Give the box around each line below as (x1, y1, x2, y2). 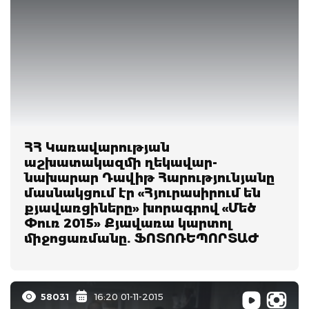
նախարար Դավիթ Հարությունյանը (24, 170, 275, 186)
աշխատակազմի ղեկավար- (24, 154, 217, 170)
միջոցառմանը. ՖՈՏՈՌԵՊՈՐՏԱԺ (24, 230, 259, 246)
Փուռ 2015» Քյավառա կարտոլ (24, 215, 232, 231)
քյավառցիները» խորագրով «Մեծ (24, 200, 257, 216)
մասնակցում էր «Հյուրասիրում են (24, 185, 261, 201)
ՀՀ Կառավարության (24, 139, 170, 155)
